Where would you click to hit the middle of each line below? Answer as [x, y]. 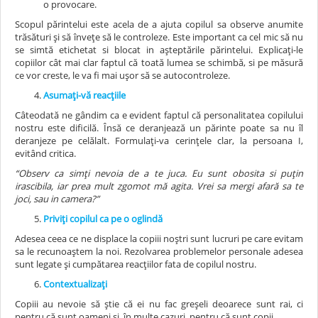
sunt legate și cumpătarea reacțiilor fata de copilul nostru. [136, 264]
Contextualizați [75, 284]
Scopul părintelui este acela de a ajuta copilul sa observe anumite [159, 24]
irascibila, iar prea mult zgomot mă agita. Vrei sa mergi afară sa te [159, 186]
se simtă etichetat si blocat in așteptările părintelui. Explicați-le [159, 49]
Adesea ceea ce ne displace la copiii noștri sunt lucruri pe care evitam [159, 238]
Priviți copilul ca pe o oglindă [103, 218]
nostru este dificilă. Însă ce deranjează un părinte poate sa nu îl [159, 127]
